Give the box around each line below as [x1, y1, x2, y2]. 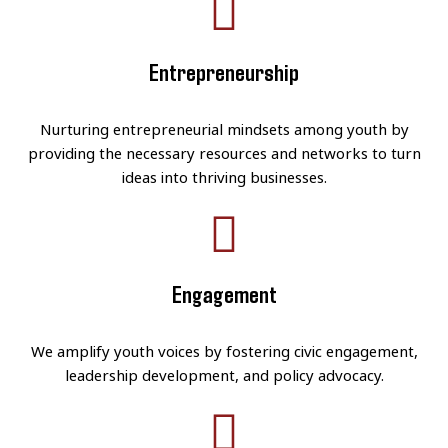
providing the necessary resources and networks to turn [27, 145, 421, 162]
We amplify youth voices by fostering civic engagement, [30, 343, 418, 360]
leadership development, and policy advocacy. [64, 367, 384, 384]
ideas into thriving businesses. [121, 169, 327, 186]
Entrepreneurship [149, 56, 299, 86]
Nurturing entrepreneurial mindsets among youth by [39, 121, 409, 138]
